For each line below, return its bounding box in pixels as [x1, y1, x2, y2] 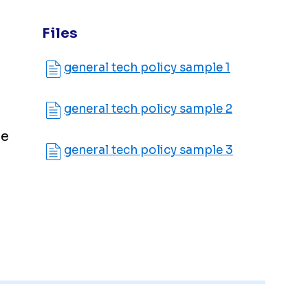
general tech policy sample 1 [64, 60, 230, 75]
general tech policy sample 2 [64, 101, 232, 116]
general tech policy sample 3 [64, 142, 233, 157]
